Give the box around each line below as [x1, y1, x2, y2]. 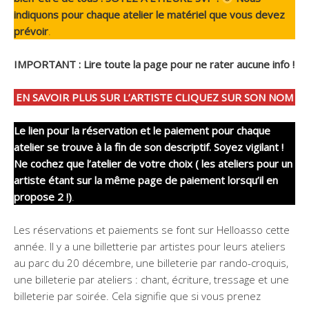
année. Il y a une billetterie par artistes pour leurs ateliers [14, 239, 286, 253]
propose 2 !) [14, 190, 72, 203]
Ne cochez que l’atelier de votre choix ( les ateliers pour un [14, 157, 292, 170]
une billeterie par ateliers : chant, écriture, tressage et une [14, 272, 289, 286]
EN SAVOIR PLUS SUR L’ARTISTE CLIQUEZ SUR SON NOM [16, 90, 293, 104]
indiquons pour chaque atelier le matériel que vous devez [14, 8, 285, 21]
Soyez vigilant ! [214, 140, 283, 154]
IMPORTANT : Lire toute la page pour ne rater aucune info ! [14, 57, 295, 71]
